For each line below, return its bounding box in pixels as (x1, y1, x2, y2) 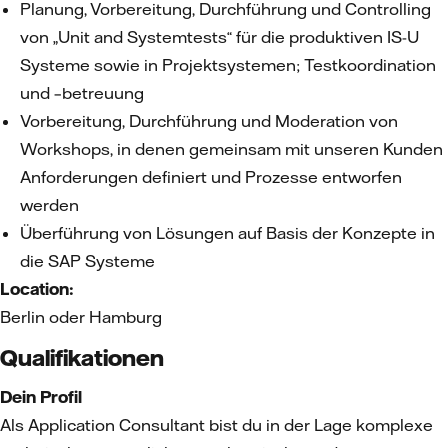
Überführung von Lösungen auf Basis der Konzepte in (20, 223, 435, 243)
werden (20, 195, 83, 215)
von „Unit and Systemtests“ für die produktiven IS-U (20, 27, 419, 47)
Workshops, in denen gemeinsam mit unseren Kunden (20, 139, 443, 159)
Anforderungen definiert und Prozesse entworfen (20, 167, 402, 187)
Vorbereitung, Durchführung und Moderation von (20, 111, 398, 131)
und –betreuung (20, 83, 148, 103)
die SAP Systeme (20, 251, 159, 271)
